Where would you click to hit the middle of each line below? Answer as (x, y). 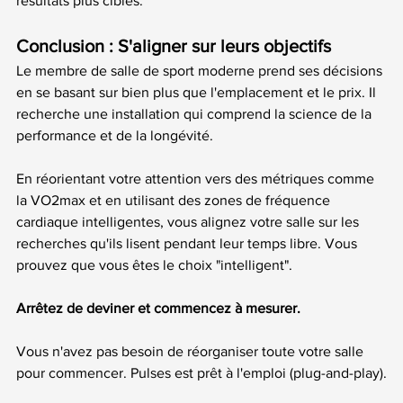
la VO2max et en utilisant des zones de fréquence (175, 200)
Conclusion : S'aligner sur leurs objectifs (174, 45)
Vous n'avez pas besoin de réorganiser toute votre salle (192, 351)
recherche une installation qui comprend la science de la (196, 113)
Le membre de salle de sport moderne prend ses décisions (201, 70)
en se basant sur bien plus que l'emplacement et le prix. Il (198, 92)
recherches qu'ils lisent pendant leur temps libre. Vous (188, 243)
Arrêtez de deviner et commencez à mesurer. (158, 308)
